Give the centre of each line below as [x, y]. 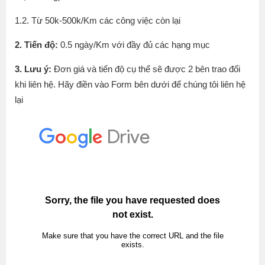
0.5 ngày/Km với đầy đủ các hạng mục [134, 45]
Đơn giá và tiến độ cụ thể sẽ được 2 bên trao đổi [147, 69]
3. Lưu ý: [34, 69]
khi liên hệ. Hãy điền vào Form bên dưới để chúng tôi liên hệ [130, 85]
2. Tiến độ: [36, 45]
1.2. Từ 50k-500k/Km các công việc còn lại [98, 21]
